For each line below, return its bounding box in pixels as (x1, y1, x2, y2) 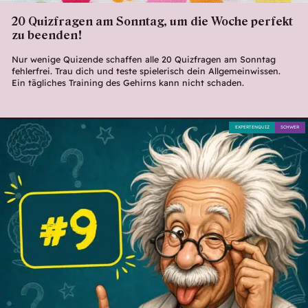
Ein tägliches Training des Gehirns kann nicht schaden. (11, 77, 244, 88)
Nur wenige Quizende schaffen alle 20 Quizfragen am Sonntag (11, 54, 276, 65)
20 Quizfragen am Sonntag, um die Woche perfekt (11, 14, 293, 29)
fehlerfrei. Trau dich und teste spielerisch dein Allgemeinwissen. (11, 65, 280, 76)
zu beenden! (11, 28, 82, 43)
